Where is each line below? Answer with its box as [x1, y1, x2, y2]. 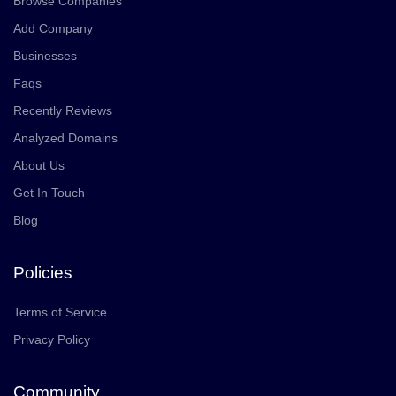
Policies [13, 263, 72, 282]
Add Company [13, 21, 93, 35]
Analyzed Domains [13, 131, 118, 145]
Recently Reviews [13, 103, 112, 118]
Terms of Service [13, 305, 107, 319]
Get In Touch [13, 186, 85, 200]
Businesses [13, 49, 77, 63]
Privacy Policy [13, 332, 90, 346]
